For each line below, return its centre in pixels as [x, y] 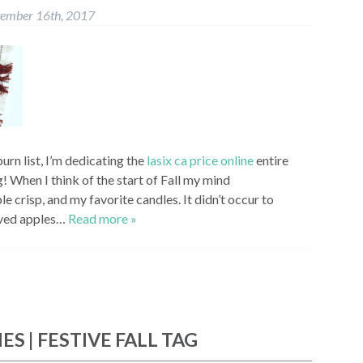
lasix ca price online [200, 160]
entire [271, 160]
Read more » [102, 219]
